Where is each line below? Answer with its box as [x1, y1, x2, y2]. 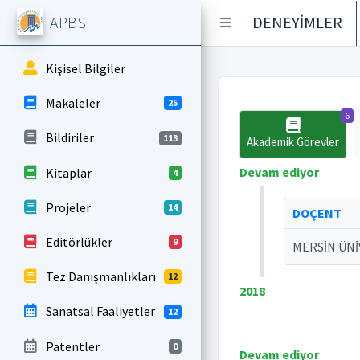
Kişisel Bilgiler [45, 60, 125, 76]
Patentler [45, 337, 100, 354]
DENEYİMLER [252, 12, 342, 32]
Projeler [45, 198, 91, 215]
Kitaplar [45, 164, 92, 181]
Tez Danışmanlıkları [45, 268, 156, 285]
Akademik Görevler [247, 134, 339, 149]
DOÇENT [292, 205, 342, 221]
